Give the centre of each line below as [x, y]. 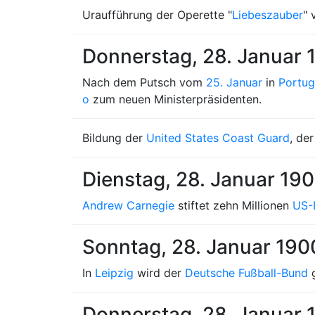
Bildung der [114, 138]
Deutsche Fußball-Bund [246, 273]
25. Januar [234, 82]
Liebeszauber [268, 15]
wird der [159, 273]
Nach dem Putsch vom [144, 82]
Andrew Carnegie [128, 205]
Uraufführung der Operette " [157, 15]
